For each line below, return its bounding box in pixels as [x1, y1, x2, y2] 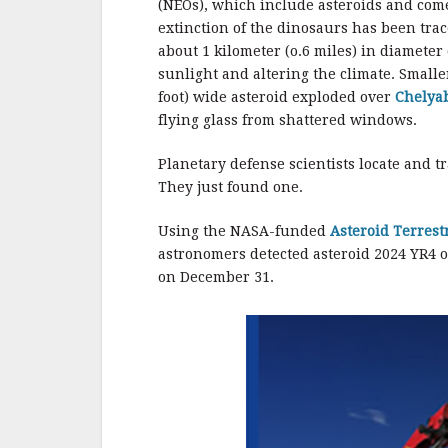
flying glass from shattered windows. [158, 111, 417, 128]
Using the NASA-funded [158, 222, 330, 239]
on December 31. [158, 268, 274, 285]
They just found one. [158, 178, 303, 195]
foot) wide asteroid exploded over [158, 88, 395, 105]
